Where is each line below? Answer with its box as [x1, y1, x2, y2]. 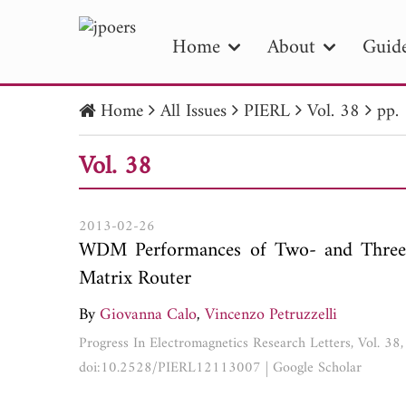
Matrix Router [79, 260, 191, 296]
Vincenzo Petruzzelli [205, 300, 337, 329]
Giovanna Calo [100, 300, 197, 329]
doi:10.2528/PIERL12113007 [79, 354, 261, 381]
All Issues [160, 96, 227, 128]
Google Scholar [273, 354, 362, 381]
